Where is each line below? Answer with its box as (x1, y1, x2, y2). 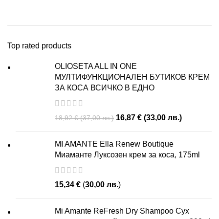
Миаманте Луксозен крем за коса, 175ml (55, 151, 200, 159)
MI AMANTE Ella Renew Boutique (55, 140, 174, 148)
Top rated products (7, 42, 71, 50)
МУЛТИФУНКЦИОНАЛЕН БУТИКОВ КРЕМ (55, 73, 210, 81)
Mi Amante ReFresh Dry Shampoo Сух (55, 207, 189, 215)
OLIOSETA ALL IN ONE (55, 62, 137, 70)
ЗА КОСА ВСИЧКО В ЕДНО (55, 84, 154, 92)
